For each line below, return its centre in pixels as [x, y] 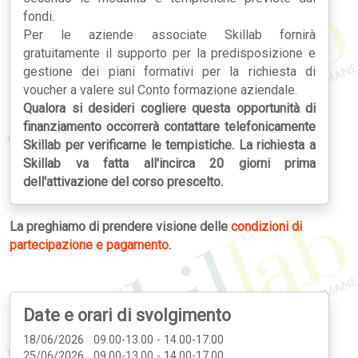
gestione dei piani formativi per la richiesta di [169, 72]
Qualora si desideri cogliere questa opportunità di [169, 108]
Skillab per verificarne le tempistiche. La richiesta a [169, 145]
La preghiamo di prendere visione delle [120, 227]
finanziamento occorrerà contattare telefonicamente [169, 127]
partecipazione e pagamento [89, 245]
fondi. [39, 16]
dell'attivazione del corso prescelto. [123, 182]
